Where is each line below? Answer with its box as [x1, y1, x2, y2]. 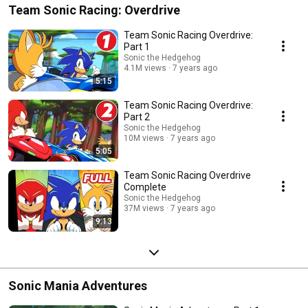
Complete [124, 181, 166, 192]
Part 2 [124, 111, 150, 122]
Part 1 [124, 41, 150, 52]
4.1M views [124, 63, 166, 73]
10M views [124, 133, 164, 143]
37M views [124, 203, 164, 213]
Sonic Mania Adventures [8, 278, 147, 293]
